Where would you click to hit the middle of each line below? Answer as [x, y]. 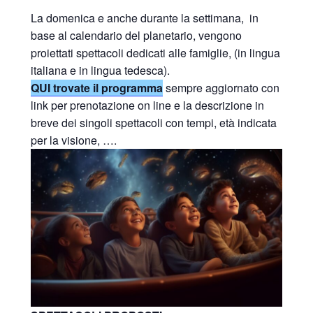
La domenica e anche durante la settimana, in [145, 17]
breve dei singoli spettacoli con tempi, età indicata [154, 122]
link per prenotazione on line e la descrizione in [147, 105]
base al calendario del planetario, [113, 35]
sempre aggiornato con [223, 87]
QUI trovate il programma [97, 87]
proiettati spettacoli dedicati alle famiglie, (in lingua [155, 52]
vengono [220, 35]
